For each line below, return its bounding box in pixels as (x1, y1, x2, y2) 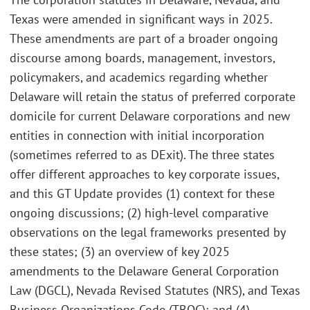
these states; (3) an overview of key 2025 (10, 244, 230, 260)
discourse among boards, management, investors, (10, 50, 275, 66)
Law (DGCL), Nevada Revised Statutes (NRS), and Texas (10, 282, 300, 299)
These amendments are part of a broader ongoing (10, 30, 278, 47)
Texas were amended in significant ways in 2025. (10, 11, 272, 28)
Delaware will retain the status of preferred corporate (10, 89, 295, 105)
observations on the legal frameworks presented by (10, 224, 285, 241)
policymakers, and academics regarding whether (10, 69, 268, 86)
